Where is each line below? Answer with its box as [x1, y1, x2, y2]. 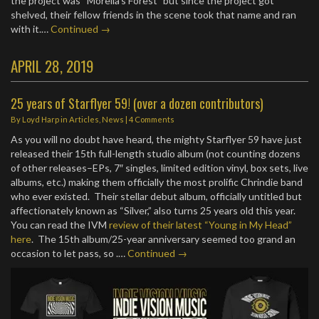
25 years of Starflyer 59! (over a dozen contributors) [11, 93, 263, 113]
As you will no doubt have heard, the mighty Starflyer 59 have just [11, 133, 302, 145]
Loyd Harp [22, 115, 59, 124]
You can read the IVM [11, 219, 109, 231]
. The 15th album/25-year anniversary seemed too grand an [31, 233, 296, 245]
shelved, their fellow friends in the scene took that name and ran [11, 9, 296, 21]
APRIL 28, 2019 [11, 55, 93, 77]
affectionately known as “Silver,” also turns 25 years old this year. [11, 204, 298, 216]
